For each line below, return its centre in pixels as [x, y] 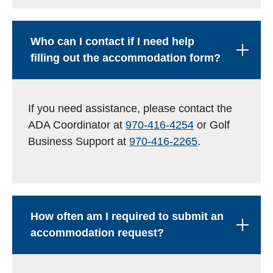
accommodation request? [97, 233]
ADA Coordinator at [77, 125]
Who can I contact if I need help [113, 41]
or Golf [212, 125]
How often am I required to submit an [127, 216]
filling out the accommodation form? [126, 58]
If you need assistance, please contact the [130, 108]
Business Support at [79, 141]
